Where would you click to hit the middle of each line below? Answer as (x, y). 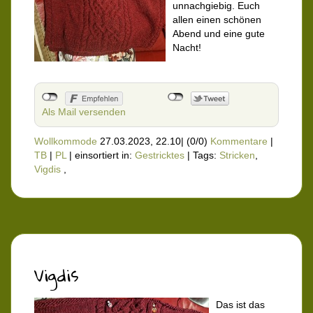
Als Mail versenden (84, 112)
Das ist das (240, 305)
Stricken (237, 155)
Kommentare (239, 141)
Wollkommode (66, 141)
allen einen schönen (217, 20)
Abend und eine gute (219, 34)
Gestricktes (160, 155)
